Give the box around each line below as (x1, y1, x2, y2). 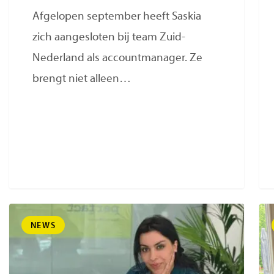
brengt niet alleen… (32, 73, 131, 86)
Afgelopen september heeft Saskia (32, 11, 202, 23)
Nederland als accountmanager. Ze (32, 53, 203, 65)
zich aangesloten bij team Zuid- (32, 32, 186, 44)
